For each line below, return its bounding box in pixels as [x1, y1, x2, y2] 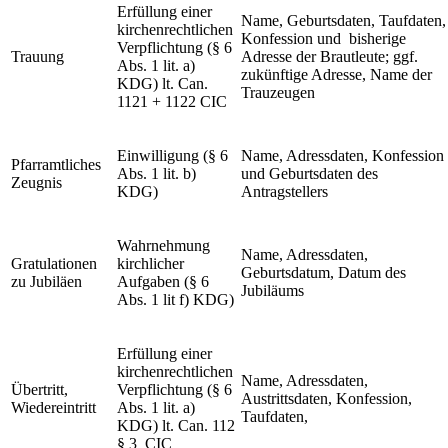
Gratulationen [11, 255, 97, 272]
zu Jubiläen [11, 273, 82, 290]
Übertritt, [11, 381, 68, 398]
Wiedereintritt [11, 399, 96, 416]
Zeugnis [11, 174, 62, 191]
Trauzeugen [241, 84, 315, 101]
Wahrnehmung [117, 237, 210, 254]
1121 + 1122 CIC [117, 93, 227, 110]
